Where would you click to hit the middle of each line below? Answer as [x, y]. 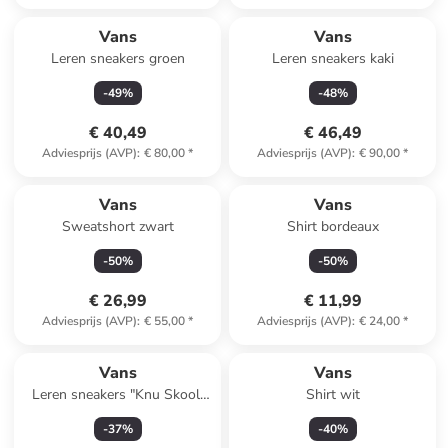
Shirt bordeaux [332, 226]
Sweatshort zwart [117, 226]
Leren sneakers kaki [332, 58]
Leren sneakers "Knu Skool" [117, 394]
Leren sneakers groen [117, 58]
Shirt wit [332, 394]
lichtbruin [117, 414]
